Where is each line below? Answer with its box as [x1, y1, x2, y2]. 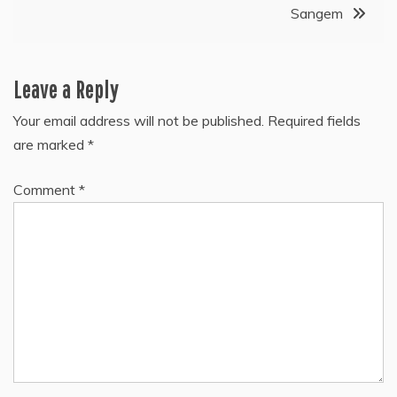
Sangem [291, 4, 343, 23]
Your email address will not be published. [13, 112, 264, 130]
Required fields [268, 112, 361, 130]
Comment [13, 181, 79, 199]
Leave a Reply [13, 76, 119, 104]
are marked [13, 136, 88, 154]
